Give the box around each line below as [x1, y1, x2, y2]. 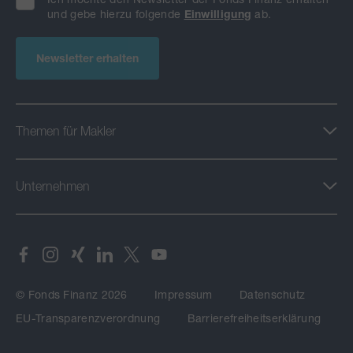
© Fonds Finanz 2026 [16, 288, 128, 301]
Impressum [154, 288, 213, 301]
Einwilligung [184, 7, 252, 20]
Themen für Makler [16, 124, 116, 138]
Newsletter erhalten [36, 51, 139, 65]
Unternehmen [16, 179, 90, 193]
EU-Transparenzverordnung [16, 311, 161, 325]
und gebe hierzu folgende [47, 7, 184, 20]
